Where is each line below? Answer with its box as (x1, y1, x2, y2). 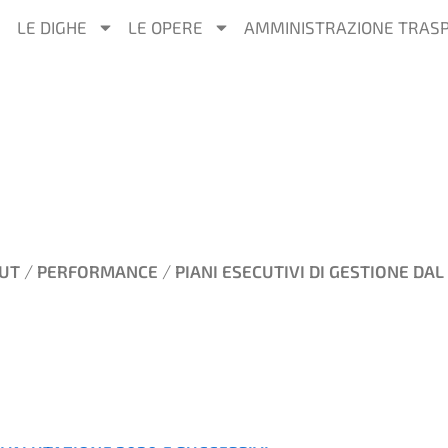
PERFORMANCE (37, 260, 158, 281)
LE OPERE (127, 17, 203, 37)
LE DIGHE (16, 17, 87, 37)
